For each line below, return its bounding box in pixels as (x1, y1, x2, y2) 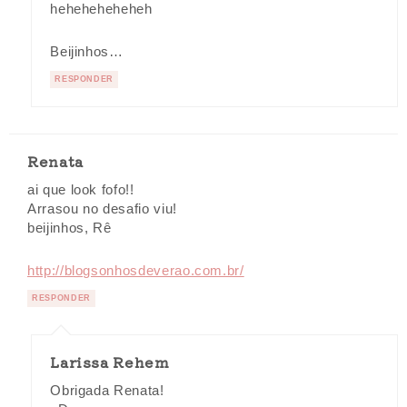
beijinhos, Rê (27, 220, 112, 235)
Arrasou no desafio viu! (27, 201, 177, 216)
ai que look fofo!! (27, 182, 134, 197)
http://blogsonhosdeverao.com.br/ (27, 263, 244, 279)
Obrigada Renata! (50, 383, 164, 399)
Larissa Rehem (50, 351, 170, 373)
